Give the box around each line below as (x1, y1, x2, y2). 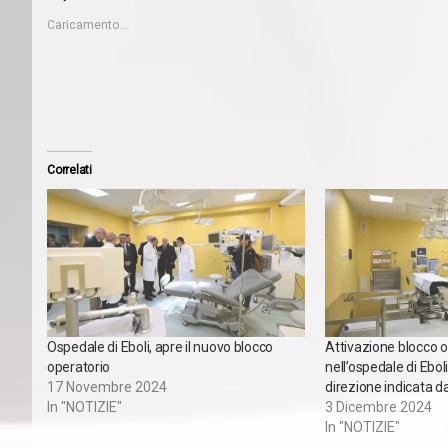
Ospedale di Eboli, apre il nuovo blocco (47, 338, 274, 355)
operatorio (47, 358, 111, 375)
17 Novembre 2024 (47, 378, 167, 395)
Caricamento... (47, 18, 128, 33)
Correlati (47, 163, 92, 178)
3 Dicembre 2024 (325, 398, 433, 415)
